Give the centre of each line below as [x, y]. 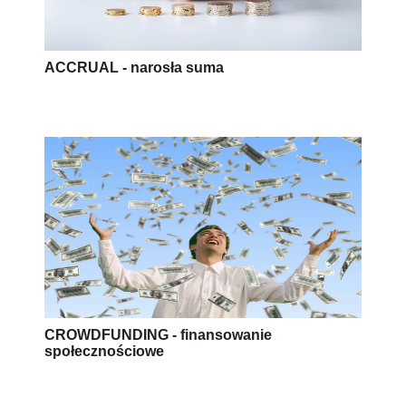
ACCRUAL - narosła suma [134, 68]
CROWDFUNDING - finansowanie [158, 335]
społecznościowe [104, 351]
